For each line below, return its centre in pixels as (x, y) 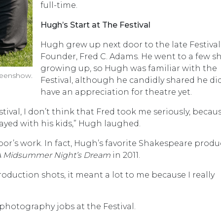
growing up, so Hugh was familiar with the (129, 68)
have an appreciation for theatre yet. (117, 92)
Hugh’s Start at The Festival (95, 25)
